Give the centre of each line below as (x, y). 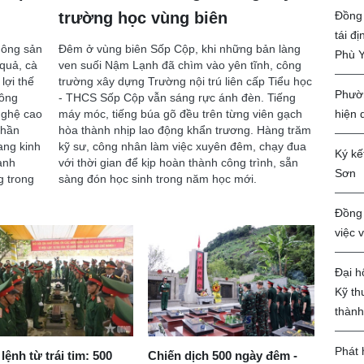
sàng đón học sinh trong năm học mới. (157, 179)
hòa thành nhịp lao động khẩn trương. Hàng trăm (184, 130)
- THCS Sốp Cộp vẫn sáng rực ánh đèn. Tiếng (177, 98)
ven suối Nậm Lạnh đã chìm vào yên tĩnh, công (180, 65)
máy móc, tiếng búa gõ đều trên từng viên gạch (180, 114)
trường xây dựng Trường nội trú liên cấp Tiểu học (185, 82)
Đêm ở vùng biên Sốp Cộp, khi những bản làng (179, 49)
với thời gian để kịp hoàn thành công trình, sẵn (178, 163)
